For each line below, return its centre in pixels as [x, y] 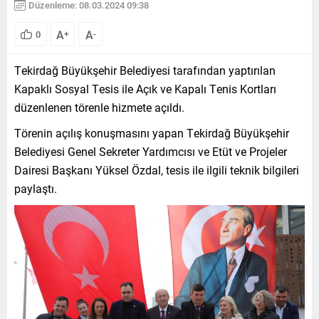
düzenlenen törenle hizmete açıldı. [99, 107]
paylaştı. [36, 188]
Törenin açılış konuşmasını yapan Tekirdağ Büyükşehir [152, 132]
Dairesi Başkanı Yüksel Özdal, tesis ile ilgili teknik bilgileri [157, 169]
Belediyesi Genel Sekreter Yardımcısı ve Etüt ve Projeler [151, 151]
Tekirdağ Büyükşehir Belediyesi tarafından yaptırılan [145, 70]
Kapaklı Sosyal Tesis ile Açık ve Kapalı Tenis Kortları [145, 88]
